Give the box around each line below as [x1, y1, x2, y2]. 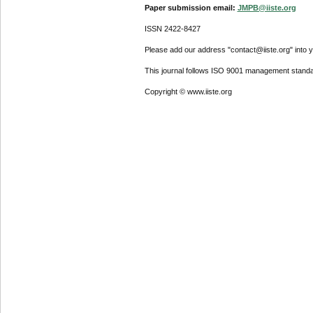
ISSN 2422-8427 [144, 24, 201, 33]
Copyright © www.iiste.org [144, 87, 232, 96]
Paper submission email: [144, 3, 238, 12]
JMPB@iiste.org [237, 3, 296, 12]
